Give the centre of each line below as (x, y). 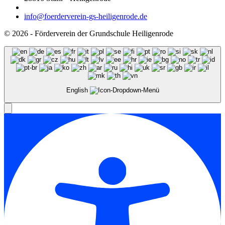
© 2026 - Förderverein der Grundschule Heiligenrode (89, 34)
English (78, 90)
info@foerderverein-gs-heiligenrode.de (86, 17)
